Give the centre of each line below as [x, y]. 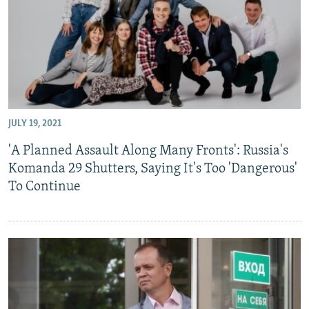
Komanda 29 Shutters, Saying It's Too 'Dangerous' [153, 169]
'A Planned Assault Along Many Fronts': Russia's [148, 151]
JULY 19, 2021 [35, 123]
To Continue [44, 187]
